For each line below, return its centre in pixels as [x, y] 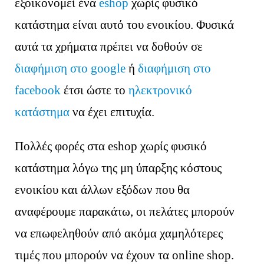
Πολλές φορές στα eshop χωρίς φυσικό [111, 146]
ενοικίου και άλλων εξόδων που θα [103, 190]
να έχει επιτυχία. [112, 112]
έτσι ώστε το [96, 90]
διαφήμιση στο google [70, 69]
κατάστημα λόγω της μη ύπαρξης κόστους [118, 168]
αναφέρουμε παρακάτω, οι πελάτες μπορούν [125, 212]
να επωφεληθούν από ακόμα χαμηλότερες [119, 234]
